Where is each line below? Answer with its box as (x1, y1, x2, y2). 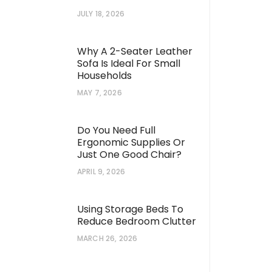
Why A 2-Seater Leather (77, 44, 192, 58)
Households (77, 68, 132, 83)
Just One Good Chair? (77, 147, 182, 161)
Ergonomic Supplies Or (77, 135, 185, 149)
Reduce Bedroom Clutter (77, 214, 196, 228)
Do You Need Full (77, 123, 155, 137)
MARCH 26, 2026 (77, 233, 138, 243)
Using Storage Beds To (77, 202, 183, 216)
